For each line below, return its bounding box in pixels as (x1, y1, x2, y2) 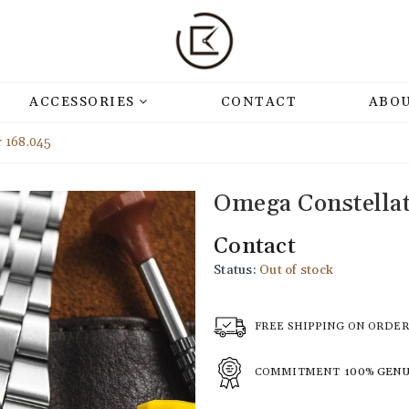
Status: (214, 262, 257, 278)
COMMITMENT (255, 365, 343, 379)
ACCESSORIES (29, 94, 140, 110)
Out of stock (259, 262, 333, 278)
